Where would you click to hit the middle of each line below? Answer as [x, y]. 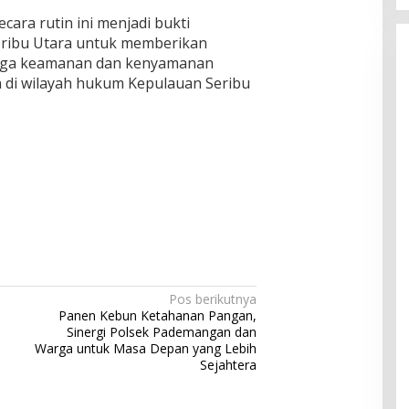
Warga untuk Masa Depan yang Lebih [146, 348]
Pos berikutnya [213, 299]
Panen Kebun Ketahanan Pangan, [158, 315]
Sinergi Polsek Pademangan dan [162, 332]
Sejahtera [229, 365]
